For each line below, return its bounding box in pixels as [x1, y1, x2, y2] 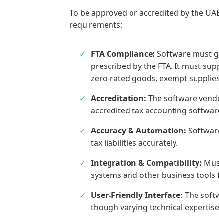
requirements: [69, 20, 122, 31]
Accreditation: [91, 92, 146, 104]
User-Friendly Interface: [91, 189, 183, 200]
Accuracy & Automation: [91, 125, 186, 136]
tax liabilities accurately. [91, 137, 178, 148]
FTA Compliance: [91, 48, 155, 59]
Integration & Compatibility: [91, 157, 202, 168]
